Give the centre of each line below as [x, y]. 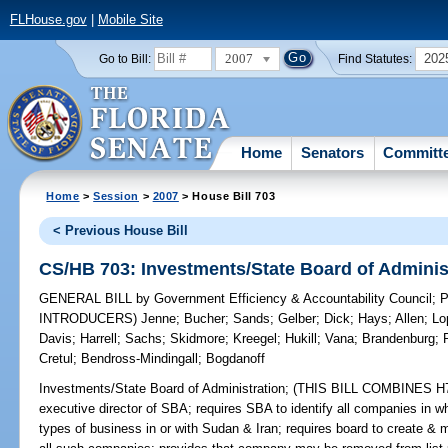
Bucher [205, 319]
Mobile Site [130, 20]
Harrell [99, 339]
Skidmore [198, 339]
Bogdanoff [236, 359]
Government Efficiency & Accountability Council [291, 299]
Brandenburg [399, 339]
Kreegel [255, 339]
